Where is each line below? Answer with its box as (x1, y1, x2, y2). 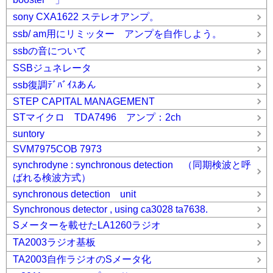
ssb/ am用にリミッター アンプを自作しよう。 (13, 29, 222, 39)
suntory (13, 129, 44, 139)
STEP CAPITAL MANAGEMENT (13, 96, 155, 107)
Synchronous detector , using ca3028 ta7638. (13, 204, 208, 214)
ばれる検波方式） (13, 172, 91, 183)
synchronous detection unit (13, 189, 136, 199)
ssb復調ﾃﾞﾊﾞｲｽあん (13, 80, 96, 90)
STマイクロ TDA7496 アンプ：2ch (13, 112, 181, 122)
